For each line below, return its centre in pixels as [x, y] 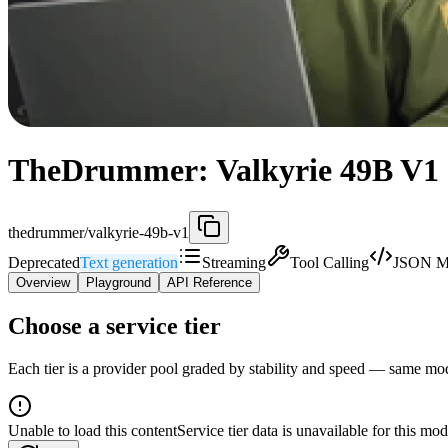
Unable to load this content [92, 430]
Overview [43, 282]
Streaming [234, 262]
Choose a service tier [114, 325]
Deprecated [44, 262]
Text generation [129, 262]
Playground [118, 282]
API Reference [209, 282]
